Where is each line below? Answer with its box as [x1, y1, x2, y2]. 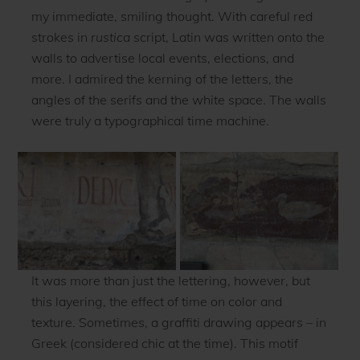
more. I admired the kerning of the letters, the [31, 70, 293, 87]
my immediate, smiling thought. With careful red [31, 7, 313, 24]
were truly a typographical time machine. [31, 112, 269, 129]
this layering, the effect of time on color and [31, 293, 282, 310]
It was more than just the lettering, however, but [31, 272, 310, 289]
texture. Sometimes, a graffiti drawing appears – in [31, 314, 326, 331]
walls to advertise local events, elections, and [31, 49, 294, 66]
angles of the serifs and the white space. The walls [31, 91, 326, 108]
